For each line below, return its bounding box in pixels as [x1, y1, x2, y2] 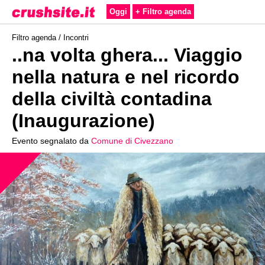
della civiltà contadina [12, 88, 212, 109]
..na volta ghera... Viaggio [12, 44, 243, 66]
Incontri [63, 33, 89, 42]
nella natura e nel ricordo [12, 66, 240, 88]
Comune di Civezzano [91, 136, 173, 146]
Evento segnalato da [12, 136, 91, 146]
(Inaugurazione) [12, 110, 155, 131]
